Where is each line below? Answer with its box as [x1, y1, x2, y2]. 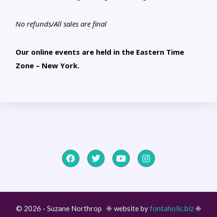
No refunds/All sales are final [15, 19, 107, 29]
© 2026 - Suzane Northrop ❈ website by [15, 204, 150, 213]
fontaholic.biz [149, 204, 194, 213]
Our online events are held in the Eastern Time [15, 47, 184, 57]
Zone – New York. [15, 61, 79, 71]
